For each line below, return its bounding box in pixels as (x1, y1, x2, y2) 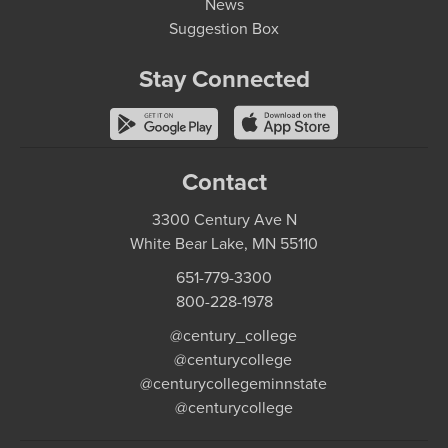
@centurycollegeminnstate (139, 372, 327, 395)
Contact (181, 164, 267, 200)
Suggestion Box (169, 17, 279, 40)
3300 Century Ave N (151, 208, 297, 231)
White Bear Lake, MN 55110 (130, 232, 318, 255)
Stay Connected (138, 61, 310, 97)
